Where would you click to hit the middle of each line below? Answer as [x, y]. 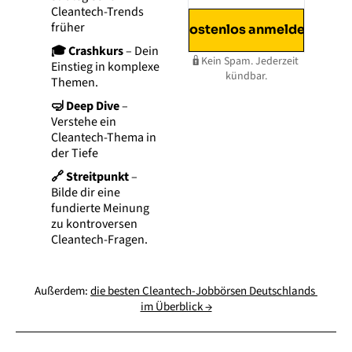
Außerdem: [62, 291]
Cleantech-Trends [97, 12]
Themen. [75, 83]
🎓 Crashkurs [88, 51]
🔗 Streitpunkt [90, 177]
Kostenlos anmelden [246, 30]
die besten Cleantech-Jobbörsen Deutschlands [203, 291]
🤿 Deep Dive [85, 106]
